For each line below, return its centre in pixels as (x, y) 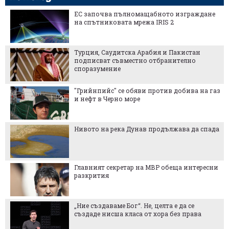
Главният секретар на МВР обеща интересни (146, 167)
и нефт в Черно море (107, 98)
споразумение (97, 68)
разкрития (91, 175)
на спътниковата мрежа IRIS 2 (124, 22)
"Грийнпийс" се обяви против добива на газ (147, 90)
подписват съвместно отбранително (135, 60)
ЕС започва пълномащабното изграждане (145, 14)
